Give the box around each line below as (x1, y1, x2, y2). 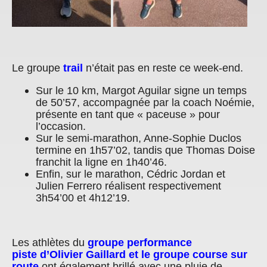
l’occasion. (36, 120, 86, 132)
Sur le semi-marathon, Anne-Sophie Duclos (36, 132, 241, 144)
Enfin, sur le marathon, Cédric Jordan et (36, 167, 225, 180)
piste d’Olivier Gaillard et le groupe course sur (12, 249, 247, 261)
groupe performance (88, 237, 192, 249)
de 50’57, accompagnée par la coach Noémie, (36, 96, 254, 108)
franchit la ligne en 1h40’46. (36, 156, 167, 168)
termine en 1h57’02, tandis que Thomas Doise (36, 144, 255, 156)
